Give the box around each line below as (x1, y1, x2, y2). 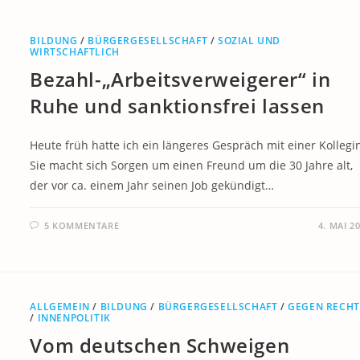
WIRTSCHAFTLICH (30, 45, 120, 59)
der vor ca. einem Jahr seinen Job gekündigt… (30, 178, 275, 194)
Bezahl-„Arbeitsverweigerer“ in (30, 66, 331, 93)
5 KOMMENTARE (43, 219, 120, 232)
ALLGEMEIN (30, 299, 90, 313)
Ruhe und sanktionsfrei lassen (30, 92, 325, 120)
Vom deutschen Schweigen (30, 331, 290, 358)
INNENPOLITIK (37, 310, 111, 325)
